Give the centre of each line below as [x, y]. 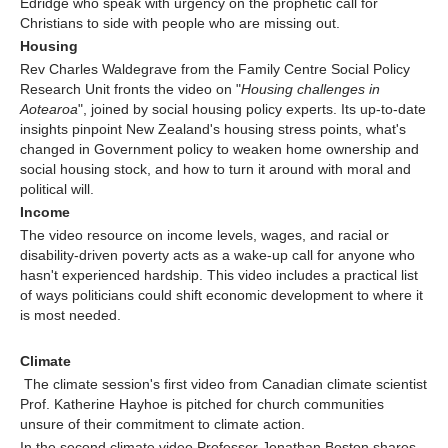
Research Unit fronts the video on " [130, 89]
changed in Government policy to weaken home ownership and [219, 149]
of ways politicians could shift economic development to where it [221, 295]
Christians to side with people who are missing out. [180, 23]
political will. [57, 189]
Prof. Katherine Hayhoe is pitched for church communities [202, 404]
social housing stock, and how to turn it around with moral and [215, 169]
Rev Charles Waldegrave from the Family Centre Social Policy [215, 69]
